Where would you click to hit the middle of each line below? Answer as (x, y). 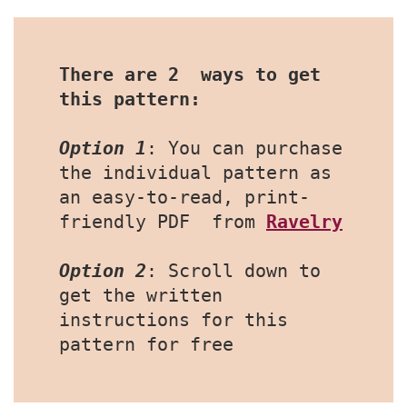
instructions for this (174, 320)
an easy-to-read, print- (184, 198)
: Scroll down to (233, 271)
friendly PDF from (163, 222)
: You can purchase (244, 149)
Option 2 (103, 271)
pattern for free (146, 345)
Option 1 (103, 149)
